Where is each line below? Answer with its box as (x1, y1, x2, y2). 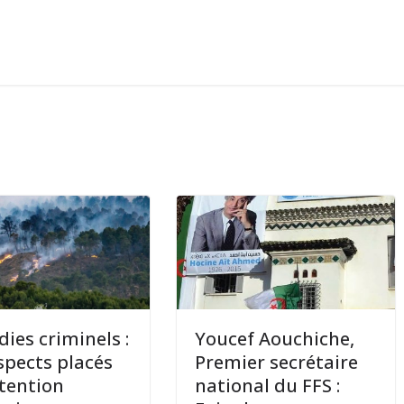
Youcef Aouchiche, (195, 326, 355, 352)
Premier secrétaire (195, 350, 359, 375)
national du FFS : (195, 373, 341, 399)
